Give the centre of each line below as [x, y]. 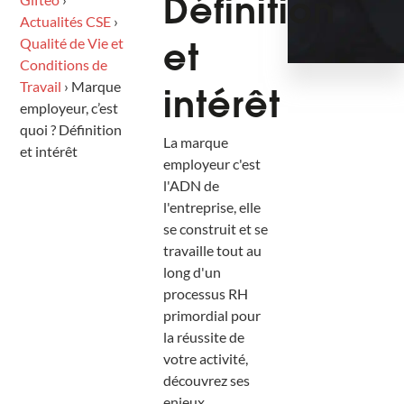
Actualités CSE [66, 21]
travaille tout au [213, 250]
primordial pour [212, 315]
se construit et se [216, 228]
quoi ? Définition [71, 129]
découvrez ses [207, 380]
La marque [196, 142]
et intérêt [49, 151]
